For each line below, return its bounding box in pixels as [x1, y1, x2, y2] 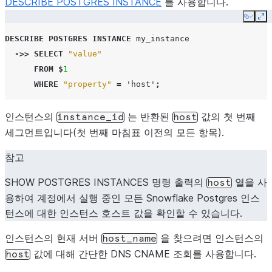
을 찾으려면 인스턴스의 [157, 232, 263, 244]
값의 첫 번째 [198, 110, 256, 123]
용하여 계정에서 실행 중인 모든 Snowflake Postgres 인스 [5, 192, 260, 204]
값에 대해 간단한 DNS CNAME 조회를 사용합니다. [30, 248, 256, 260]
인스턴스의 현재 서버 [5, 232, 101, 244]
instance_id [57, 112, 124, 122]
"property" [63, 80, 112, 89]
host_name [102, 234, 157, 243]
